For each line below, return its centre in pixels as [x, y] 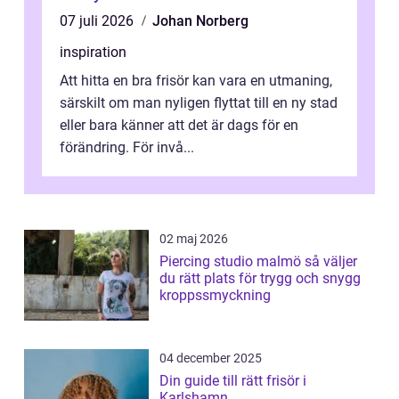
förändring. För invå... [127, 147]
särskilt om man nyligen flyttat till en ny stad [199, 103]
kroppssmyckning [215, 295]
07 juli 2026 [98, 21]
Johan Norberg [200, 21]
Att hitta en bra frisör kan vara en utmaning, [196, 81]
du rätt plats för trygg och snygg [260, 278]
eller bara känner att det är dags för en [179, 125]
